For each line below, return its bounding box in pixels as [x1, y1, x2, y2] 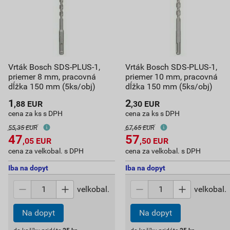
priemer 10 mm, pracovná [125, 72, 218, 82]
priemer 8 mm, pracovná [8, 72, 96, 82]
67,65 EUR [125, 124, 155, 132]
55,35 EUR [8, 124, 37, 132]
